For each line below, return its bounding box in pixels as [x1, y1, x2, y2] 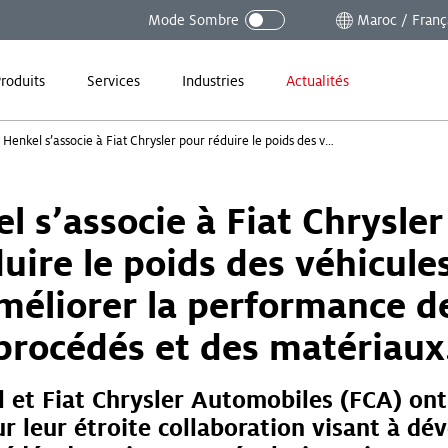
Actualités [286, 72, 349, 89]
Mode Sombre [148, 12, 239, 28]
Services [87, 72, 140, 89]
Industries [182, 72, 244, 89]
